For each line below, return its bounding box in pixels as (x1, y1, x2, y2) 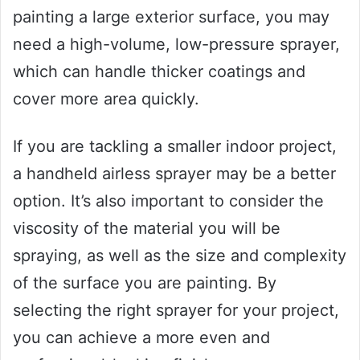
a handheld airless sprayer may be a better (13, 163, 336, 183)
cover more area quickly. (13, 88, 199, 108)
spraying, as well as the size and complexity (13, 245, 346, 265)
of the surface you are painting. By (13, 272, 276, 292)
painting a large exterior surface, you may (13, 6, 329, 27)
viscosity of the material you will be (13, 218, 280, 238)
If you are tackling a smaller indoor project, (13, 136, 337, 156)
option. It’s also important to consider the (13, 190, 324, 211)
